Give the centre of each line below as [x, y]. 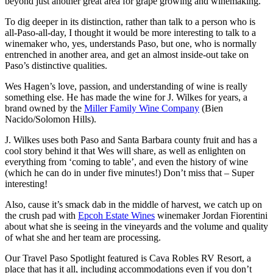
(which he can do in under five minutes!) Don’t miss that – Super [129, 173]
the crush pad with [41, 216]
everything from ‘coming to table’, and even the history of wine [126, 162]
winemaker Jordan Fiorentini [211, 216]
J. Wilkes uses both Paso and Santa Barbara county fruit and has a [131, 140]
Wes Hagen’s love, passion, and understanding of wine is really [126, 87]
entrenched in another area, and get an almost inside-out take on [127, 55]
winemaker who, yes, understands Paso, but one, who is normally [131, 44]
